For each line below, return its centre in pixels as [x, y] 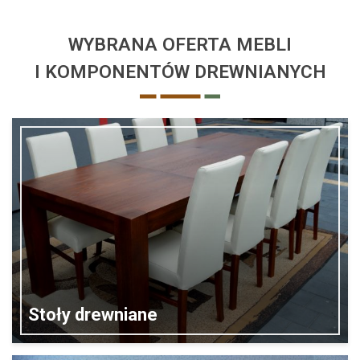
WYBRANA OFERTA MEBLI [180, 45]
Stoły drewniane [93, 315]
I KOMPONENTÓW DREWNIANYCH [180, 72]
